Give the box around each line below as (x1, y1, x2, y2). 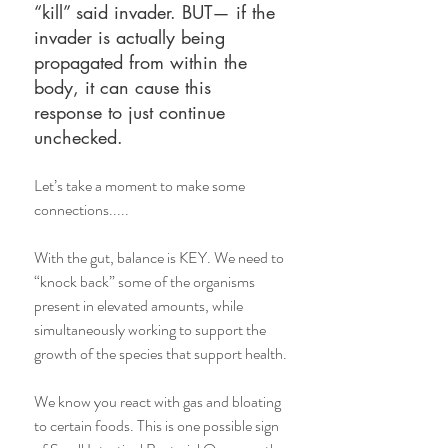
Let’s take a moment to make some (34, 174, 248, 197)
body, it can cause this (34, 75, 217, 99)
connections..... (34, 198, 132, 221)
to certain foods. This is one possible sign (34, 414, 282, 437)
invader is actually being (34, 25, 231, 49)
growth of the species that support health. (34, 342, 287, 365)
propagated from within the (34, 50, 253, 74)
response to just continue (34, 100, 231, 124)
